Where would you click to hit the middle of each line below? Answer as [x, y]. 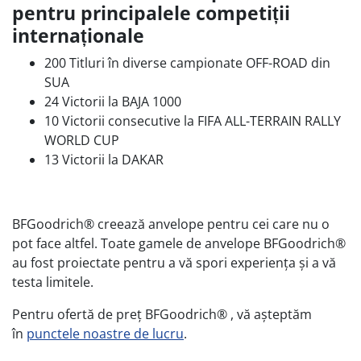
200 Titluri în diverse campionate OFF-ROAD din [187, 63]
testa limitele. [54, 282]
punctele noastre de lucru [105, 334]
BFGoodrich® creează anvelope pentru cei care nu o [171, 224]
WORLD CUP [82, 140]
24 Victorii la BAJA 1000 [113, 102]
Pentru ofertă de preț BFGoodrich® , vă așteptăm [162, 314]
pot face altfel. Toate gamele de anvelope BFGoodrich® [179, 243]
